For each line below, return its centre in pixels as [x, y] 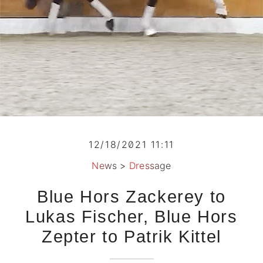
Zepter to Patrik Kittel [131, 237]
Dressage [150, 166]
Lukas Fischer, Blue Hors [131, 217]
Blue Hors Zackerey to [131, 197]
